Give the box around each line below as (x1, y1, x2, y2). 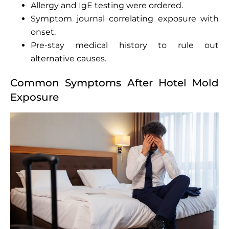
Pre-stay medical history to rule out (31, 40, 219, 50)
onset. (31, 27, 56, 37)
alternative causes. (31, 53, 106, 63)
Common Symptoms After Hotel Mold (10, 76, 219, 89)
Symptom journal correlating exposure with (31, 13, 219, 24)
